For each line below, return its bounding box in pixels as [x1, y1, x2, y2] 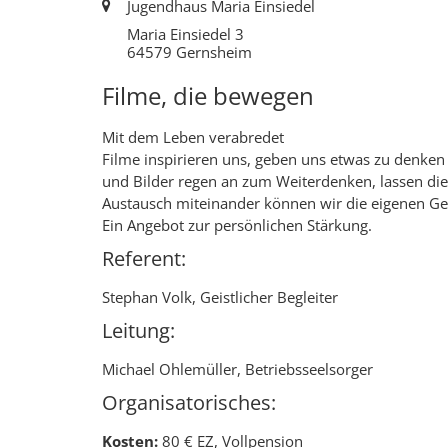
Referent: [102, 244, 186, 272]
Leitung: [102, 316, 175, 344]
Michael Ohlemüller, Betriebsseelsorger [102, 358, 373, 379]
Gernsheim [176, 41, 252, 62]
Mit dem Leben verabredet [102, 126, 284, 147]
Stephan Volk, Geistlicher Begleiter [102, 286, 338, 307]
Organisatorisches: [102, 388, 281, 416]
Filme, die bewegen [102, 78, 314, 112]
